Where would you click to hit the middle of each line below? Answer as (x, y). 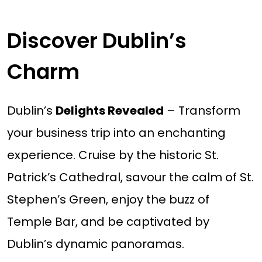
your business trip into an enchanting (116, 133)
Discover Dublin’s (96, 41)
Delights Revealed (109, 111)
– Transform (202, 111)
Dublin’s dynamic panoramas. (95, 244)
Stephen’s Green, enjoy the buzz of (108, 200)
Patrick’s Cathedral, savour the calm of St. (130, 177)
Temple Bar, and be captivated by (108, 222)
